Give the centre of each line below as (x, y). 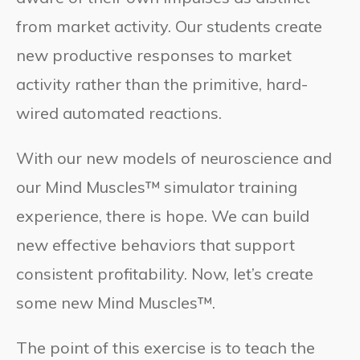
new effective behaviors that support (155, 245)
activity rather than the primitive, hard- (162, 84)
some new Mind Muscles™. (116, 303)
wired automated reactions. (119, 113)
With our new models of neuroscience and (174, 158)
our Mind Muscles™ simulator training (157, 187)
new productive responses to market (154, 55)
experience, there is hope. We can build (163, 216)
